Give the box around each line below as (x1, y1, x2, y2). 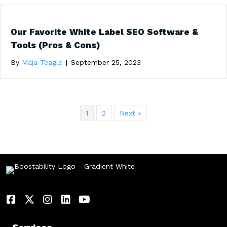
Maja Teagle (22, 58, 62, 66)
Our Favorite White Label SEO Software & (11, 26, 198, 37)
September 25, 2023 (71, 58, 141, 66)
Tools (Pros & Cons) (11, 40, 100, 50)
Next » (120, 108, 141, 117)
